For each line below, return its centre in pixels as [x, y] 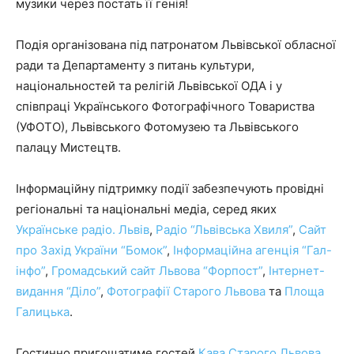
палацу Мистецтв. [68, 147]
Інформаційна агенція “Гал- [252, 250]
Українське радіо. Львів [83, 229]
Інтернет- [297, 270]
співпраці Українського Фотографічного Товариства [165, 106]
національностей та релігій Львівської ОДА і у [149, 85]
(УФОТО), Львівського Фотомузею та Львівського [157, 126]
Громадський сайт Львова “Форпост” [157, 270]
